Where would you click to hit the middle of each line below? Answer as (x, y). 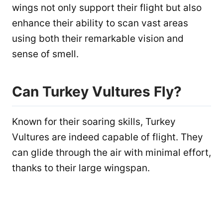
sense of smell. (45, 54)
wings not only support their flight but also (107, 7)
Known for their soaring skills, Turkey (94, 121)
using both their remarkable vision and (98, 38)
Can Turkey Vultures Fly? (97, 91)
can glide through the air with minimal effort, (111, 152)
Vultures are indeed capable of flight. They (108, 137)
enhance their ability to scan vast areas (100, 23)
